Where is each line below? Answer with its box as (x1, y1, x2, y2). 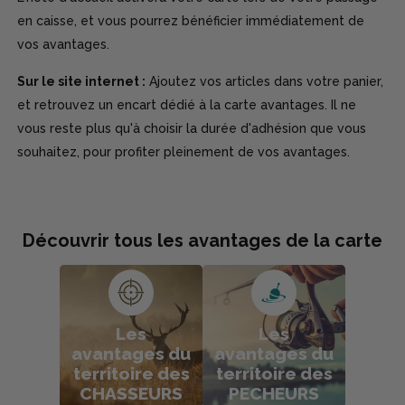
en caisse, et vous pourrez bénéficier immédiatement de (17, 14, 365, 29)
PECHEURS (229, 382, 319, 403)
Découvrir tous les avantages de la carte (23, 229, 382, 251)
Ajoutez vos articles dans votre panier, (146, 74, 384, 89)
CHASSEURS (80, 382, 183, 403)
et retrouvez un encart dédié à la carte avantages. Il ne (17, 98, 357, 113)
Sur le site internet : (17, 74, 146, 89)
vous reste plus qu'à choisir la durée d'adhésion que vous (17, 121, 367, 137)
